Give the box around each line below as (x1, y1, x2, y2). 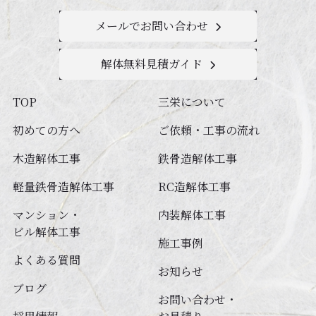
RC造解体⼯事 (158, 178, 231, 195)
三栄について (158, 94, 226, 111)
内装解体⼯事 (158, 207, 226, 224)
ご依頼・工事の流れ (158, 122, 260, 139)
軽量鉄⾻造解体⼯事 (12, 178, 114, 195)
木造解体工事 (12, 150, 80, 167)
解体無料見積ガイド (101, 56, 202, 73)
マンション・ (12, 207, 80, 224)
